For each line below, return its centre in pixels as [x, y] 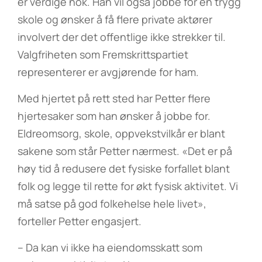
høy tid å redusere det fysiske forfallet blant [124, 168]
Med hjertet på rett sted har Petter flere [114, 98]
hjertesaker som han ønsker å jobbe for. [114, 116]
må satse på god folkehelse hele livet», [112, 204]
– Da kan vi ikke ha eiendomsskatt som [110, 247]
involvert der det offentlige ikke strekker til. [122, 37]
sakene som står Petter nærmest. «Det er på [125, 151]
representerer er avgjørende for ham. [108, 72]
